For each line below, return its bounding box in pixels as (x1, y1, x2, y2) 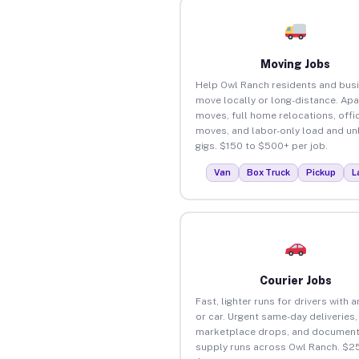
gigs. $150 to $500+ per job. (195, 139, 328, 151)
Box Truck (247, 167, 291, 177)
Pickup (306, 167, 337, 177)
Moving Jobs (260, 57, 331, 71)
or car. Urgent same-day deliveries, (195, 310, 357, 322)
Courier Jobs (259, 273, 332, 287)
